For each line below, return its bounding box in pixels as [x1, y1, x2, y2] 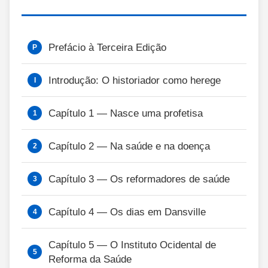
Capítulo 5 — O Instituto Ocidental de [48, 239, 216, 251]
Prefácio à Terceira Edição [48, 42, 166, 53]
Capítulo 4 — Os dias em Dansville [48, 206, 206, 218]
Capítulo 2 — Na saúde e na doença [48, 141, 210, 152]
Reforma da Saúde [48, 254, 132, 265]
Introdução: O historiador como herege [48, 75, 221, 86]
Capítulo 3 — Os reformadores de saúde [48, 173, 230, 185]
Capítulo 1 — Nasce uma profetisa [48, 108, 203, 119]
